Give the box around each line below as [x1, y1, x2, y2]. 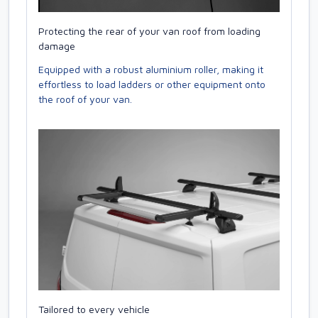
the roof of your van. [38, 93, 132, 106]
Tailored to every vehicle [38, 303, 150, 316]
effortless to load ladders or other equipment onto [38, 78, 265, 91]
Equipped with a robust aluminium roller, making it [38, 63, 263, 76]
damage [38, 40, 75, 53]
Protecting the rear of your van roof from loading [38, 25, 261, 38]
